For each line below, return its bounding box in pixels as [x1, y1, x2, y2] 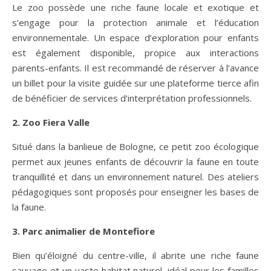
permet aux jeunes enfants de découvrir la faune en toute [12, 155, 259, 168]
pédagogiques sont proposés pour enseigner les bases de [12, 185, 259, 198]
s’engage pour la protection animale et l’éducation [12, 16, 259, 28]
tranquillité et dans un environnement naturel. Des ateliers [12, 170, 259, 183]
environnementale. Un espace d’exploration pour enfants [12, 31, 259, 44]
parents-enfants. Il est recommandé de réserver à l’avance [12, 61, 259, 74]
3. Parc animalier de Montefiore [12, 224, 155, 237]
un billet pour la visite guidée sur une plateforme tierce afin [12, 76, 259, 89]
